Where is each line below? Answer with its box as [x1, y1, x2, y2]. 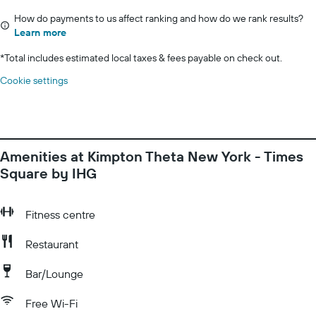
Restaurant [25, 237, 78, 251]
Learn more [14, 26, 66, 39]
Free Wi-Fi [25, 296, 78, 310]
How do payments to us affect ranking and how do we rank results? [14, 12, 303, 25]
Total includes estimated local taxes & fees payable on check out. [4, 51, 282, 64]
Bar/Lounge [25, 267, 83, 281]
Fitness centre [25, 207, 95, 221]
